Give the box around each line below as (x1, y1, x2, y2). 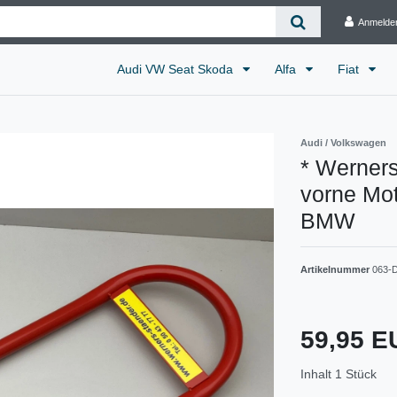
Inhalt (300, 366, 335, 381)
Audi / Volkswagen (300, 136, 386, 148)
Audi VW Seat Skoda (117, 61, 237, 76)
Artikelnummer (300, 263, 372, 275)
